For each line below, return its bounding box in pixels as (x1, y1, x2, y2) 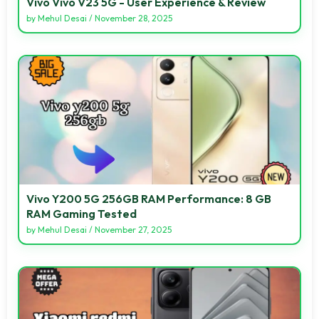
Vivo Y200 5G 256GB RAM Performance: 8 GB (26, 191, 271, 206)
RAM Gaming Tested (26, 206, 137, 221)
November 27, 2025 (95, 224, 172, 235)
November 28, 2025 (95, 12, 172, 23)
